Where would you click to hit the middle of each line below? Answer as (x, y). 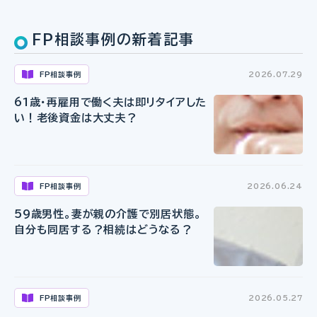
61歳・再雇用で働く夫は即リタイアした (111, 102)
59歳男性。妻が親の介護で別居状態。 (108, 214)
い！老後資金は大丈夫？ (76, 117)
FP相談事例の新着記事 (113, 39)
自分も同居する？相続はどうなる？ (103, 229)
